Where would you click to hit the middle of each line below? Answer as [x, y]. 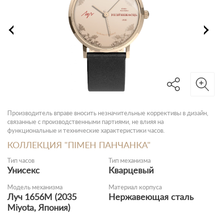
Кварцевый [131, 170]
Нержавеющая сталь [151, 197]
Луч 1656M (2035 [42, 197]
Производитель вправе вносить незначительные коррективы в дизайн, [108, 113]
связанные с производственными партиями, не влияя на [85, 122]
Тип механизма [130, 160]
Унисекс [23, 170]
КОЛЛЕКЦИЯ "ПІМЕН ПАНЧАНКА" [79, 145]
